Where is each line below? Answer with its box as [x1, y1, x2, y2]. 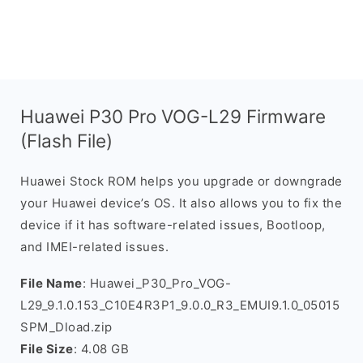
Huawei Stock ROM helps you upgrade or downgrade [20, 173, 343, 189]
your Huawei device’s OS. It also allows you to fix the [20, 195, 342, 211]
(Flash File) [20, 130, 113, 152]
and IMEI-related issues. [20, 239, 169, 254]
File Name [20, 275, 83, 291]
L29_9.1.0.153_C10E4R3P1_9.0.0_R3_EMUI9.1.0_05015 [20, 297, 340, 313]
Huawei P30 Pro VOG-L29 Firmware [20, 105, 326, 127]
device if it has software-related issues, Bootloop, [20, 217, 326, 233]
